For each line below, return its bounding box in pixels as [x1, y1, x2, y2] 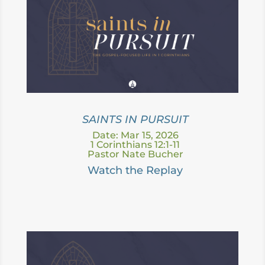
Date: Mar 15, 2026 [92, 130, 179, 141]
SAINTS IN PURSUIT [82, 113, 189, 127]
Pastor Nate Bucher [87, 148, 183, 160]
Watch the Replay [88, 164, 183, 177]
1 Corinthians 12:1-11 [91, 139, 180, 151]
